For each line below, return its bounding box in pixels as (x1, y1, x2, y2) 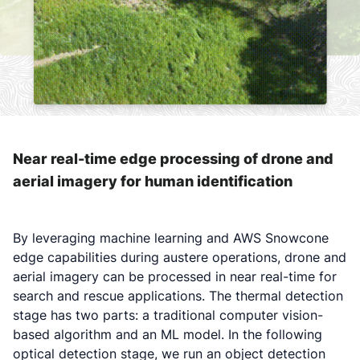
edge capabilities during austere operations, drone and (13, 248, 346, 265)
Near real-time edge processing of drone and (13, 149, 333, 167)
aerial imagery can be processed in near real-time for (13, 268, 337, 284)
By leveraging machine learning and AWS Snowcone (13, 229, 329, 246)
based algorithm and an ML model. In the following (13, 325, 322, 342)
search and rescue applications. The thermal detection (13, 287, 343, 304)
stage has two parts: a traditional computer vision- (13, 306, 323, 323)
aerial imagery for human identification (13, 172, 296, 190)
